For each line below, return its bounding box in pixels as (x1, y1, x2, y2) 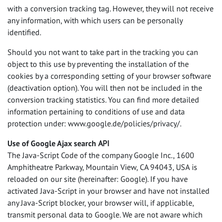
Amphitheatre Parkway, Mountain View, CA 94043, (7, 162, 176, 172)
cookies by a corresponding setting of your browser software (7, 71, 211, 81)
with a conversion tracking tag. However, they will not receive (7, 3, 214, 13)
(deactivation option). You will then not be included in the (7, 83, 202, 93)
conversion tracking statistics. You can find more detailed (7, 95, 199, 105)
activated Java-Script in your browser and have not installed (7, 186, 210, 196)
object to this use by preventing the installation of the (7, 59, 189, 69)
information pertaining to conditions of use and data (7, 107, 185, 116)
